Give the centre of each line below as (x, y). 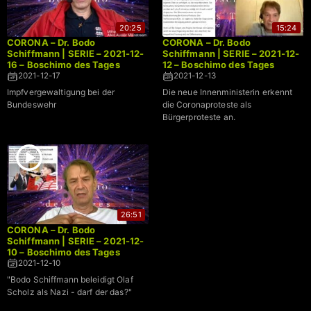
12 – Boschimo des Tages (218, 65)
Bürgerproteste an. (199, 117)
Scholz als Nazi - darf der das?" (69, 292)
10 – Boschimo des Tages (64, 252)
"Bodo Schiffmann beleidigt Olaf (70, 279)
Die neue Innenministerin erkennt (227, 92)
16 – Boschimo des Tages (64, 65)
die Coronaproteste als (207, 105)
